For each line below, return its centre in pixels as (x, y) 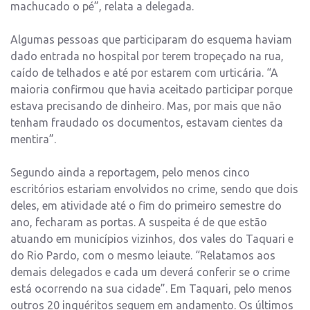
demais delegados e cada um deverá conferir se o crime (150, 272)
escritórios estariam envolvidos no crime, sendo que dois (154, 189)
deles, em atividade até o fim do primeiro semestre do (146, 205)
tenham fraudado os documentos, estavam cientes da (147, 122)
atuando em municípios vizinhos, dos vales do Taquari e (152, 238)
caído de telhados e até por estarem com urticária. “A (144, 72)
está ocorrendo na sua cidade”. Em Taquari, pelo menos (151, 288)
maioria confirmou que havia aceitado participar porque (152, 89)
